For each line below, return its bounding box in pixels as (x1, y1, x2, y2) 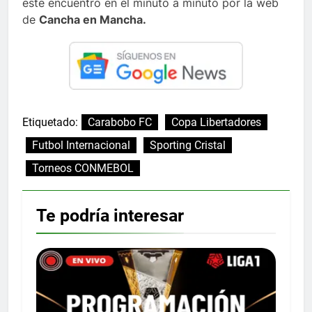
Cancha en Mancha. (39, 13, 146, 27)
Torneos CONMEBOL (32, 161, 134, 175)
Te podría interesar (36, 205, 184, 226)
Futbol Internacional (32, 138, 130, 152)
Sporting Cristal (150, 138, 226, 152)
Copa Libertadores (171, 115, 261, 129)
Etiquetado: (22, 115, 78, 129)
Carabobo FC (88, 115, 152, 129)
